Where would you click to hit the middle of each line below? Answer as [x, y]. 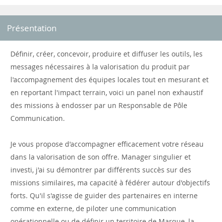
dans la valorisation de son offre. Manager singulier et [101, 157]
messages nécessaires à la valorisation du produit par [100, 67]
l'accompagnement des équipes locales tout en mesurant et [110, 80]
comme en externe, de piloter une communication [93, 208]
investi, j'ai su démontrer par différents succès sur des [101, 170]
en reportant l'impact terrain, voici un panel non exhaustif [107, 92]
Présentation [32, 28]
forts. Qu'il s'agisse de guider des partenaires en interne [104, 195]
